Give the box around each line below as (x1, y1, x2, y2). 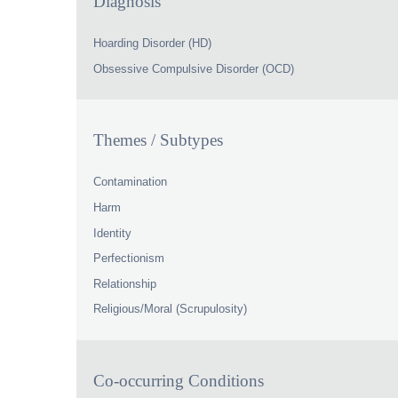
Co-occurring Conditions (93, 370, 265, 390)
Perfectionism (93, 251, 165, 266)
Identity (93, 226, 132, 240)
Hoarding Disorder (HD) (93, 36, 212, 51)
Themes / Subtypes (93, 131, 224, 150)
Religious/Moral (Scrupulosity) (93, 302, 248, 316)
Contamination (93, 175, 168, 189)
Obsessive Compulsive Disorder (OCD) (93, 61, 295, 76)
